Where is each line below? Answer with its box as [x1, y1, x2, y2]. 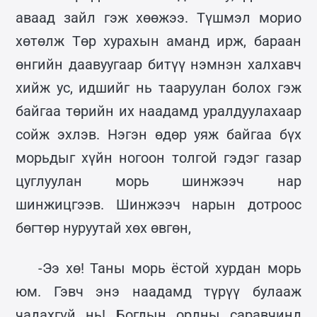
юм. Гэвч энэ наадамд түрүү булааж [16, 282, 301, 300]
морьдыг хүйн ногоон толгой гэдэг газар [16, 149, 301, 166]
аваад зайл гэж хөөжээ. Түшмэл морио [16, 8, 301, 26]
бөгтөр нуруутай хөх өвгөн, [16, 219, 192, 236]
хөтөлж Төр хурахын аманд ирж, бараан [16, 32, 301, 50]
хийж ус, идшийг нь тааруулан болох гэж [16, 79, 301, 96]
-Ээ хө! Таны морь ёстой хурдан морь [38, 259, 301, 277]
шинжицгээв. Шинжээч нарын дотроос [16, 195, 301, 213]
